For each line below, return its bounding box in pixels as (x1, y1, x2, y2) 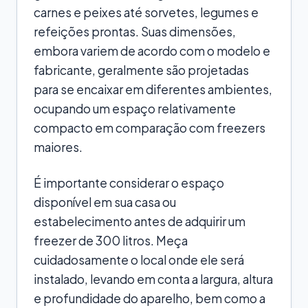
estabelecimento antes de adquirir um (34, 213, 245, 229)
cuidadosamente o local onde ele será (34, 252, 244, 267)
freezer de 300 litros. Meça (34, 232, 188, 248)
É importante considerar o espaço (34, 175, 224, 190)
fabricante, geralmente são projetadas (34, 62, 249, 78)
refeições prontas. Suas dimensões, (34, 23, 236, 39)
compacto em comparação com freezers (34, 120, 265, 135)
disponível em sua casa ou (34, 194, 176, 210)
